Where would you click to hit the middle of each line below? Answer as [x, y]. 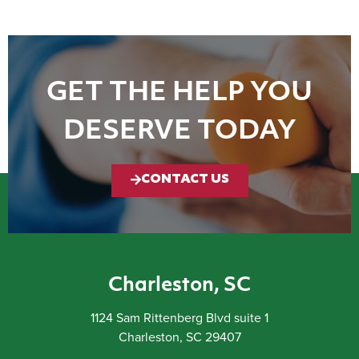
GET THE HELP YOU [179, 90]
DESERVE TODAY [179, 128]
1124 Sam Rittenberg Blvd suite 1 [179, 318]
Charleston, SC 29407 [179, 337]
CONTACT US [185, 179]
